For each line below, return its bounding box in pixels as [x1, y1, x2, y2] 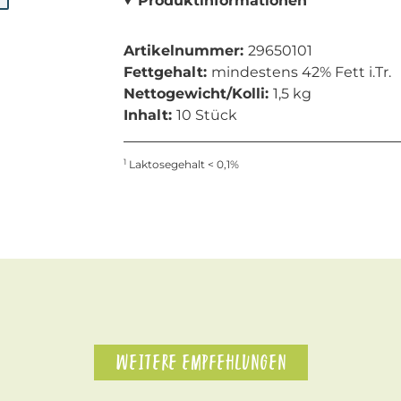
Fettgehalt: [123, 64, 211, 81]
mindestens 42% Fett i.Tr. [210, 64, 391, 81]
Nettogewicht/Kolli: [123, 85, 273, 102]
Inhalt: [123, 107, 176, 124]
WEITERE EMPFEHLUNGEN [115, 350, 286, 374]
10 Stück [175, 107, 237, 124]
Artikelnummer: [123, 42, 248, 59]
